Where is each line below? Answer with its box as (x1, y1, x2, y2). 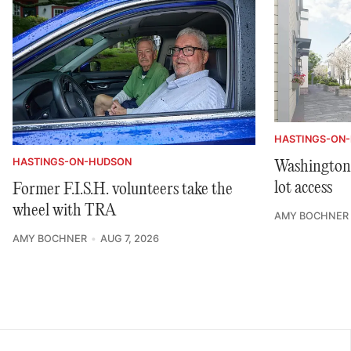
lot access (274, 178, 332, 197)
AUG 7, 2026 (100, 232, 159, 244)
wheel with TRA (13, 201, 116, 220)
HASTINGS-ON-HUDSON (13, 155, 132, 168)
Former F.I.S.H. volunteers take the (13, 179, 233, 199)
